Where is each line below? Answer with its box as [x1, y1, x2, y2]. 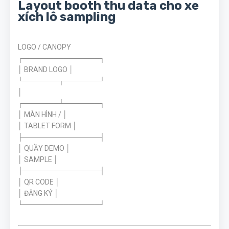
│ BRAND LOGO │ [18, 65, 74, 74]
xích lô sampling [18, 10, 116, 24]
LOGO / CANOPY [18, 43, 71, 51]
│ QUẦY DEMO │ [18, 144, 71, 152]
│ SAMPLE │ [18, 155, 58, 164]
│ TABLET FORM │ [18, 122, 77, 130]
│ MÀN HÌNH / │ [18, 110, 67, 119]
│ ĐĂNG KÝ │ [18, 189, 59, 197]
